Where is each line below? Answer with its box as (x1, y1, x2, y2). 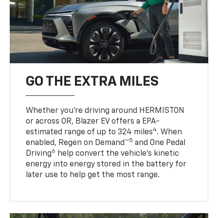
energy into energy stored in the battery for (26, 160, 187, 168)
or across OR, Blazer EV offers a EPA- (26, 117, 160, 126)
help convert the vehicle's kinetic (55, 149, 180, 158)
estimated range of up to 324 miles (26, 128, 153, 136)
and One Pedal (133, 139, 186, 147)
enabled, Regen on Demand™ (26, 139, 129, 147)
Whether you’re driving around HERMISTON (26, 107, 185, 115)
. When (157, 128, 182, 136)
